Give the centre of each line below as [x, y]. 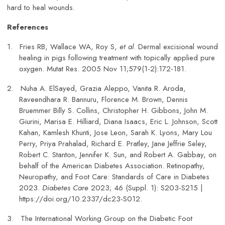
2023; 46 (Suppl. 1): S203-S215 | [146, 188]
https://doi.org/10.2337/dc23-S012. [81, 199]
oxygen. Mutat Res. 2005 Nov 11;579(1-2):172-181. [103, 69]
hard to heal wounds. [41, 8]
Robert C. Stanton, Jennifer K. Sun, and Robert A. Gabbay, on [118, 155]
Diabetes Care [65, 188]
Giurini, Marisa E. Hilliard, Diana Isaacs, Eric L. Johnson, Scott [118, 122]
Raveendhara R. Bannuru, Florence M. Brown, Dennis [103, 100]
